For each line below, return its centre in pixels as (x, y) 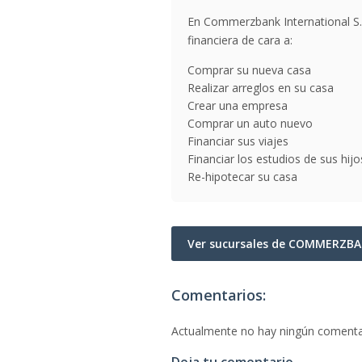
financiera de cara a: (240, 40)
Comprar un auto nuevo (250, 123)
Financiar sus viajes (238, 141)
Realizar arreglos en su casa (261, 88)
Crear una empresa (238, 105)
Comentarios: (219, 295)
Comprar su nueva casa (249, 70)
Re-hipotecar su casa (242, 177)
